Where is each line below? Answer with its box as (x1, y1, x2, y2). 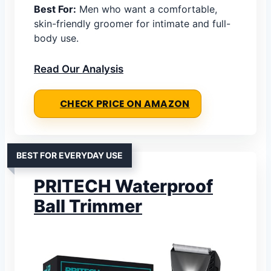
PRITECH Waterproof (34, 175, 213, 197)
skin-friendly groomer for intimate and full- (34, 18, 230, 30)
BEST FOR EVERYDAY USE (16, 150, 123, 161)
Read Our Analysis (34, 63, 123, 76)
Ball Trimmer (34, 195, 142, 217)
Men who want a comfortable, (76, 3, 217, 16)
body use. (34, 32, 79, 45)
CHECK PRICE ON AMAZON (60, 97, 190, 111)
